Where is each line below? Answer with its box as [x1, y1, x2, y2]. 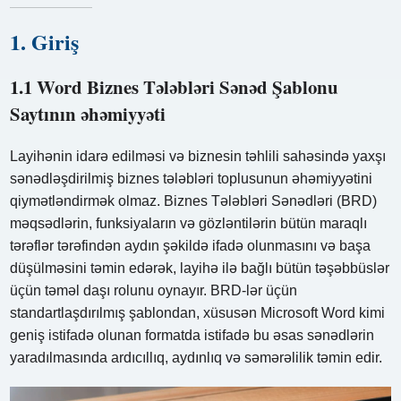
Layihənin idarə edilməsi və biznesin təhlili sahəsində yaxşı [10, 148, 387, 164]
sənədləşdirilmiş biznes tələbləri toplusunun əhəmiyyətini [10, 170, 373, 186]
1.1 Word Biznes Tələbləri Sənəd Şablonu [10, 73, 339, 100]
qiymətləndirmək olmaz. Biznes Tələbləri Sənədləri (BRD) [10, 192, 378, 209]
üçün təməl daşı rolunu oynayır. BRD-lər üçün [10, 282, 298, 298]
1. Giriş [10, 25, 80, 57]
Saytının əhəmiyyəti [10, 99, 166, 127]
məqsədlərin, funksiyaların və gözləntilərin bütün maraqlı [10, 215, 368, 231]
